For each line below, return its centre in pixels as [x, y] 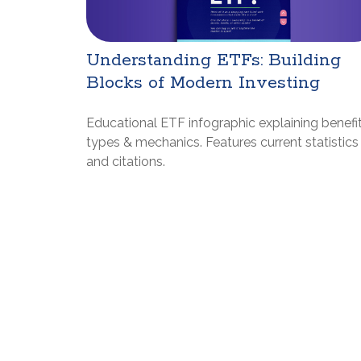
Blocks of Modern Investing [203, 83]
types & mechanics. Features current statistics [222, 142]
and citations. [126, 161]
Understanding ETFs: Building [214, 60]
